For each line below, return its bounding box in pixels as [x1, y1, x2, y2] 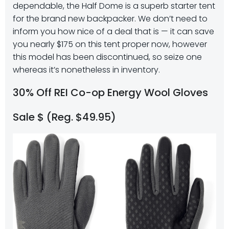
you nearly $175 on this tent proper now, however [13, 38, 207, 51]
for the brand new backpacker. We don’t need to [13, 13, 208, 25]
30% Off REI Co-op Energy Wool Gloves [13, 85, 208, 100]
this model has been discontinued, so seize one [13, 51, 202, 63]
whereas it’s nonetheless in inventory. [13, 64, 160, 76]
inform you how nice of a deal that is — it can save [13, 26, 214, 38]
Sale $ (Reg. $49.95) [13, 110, 116, 125]
